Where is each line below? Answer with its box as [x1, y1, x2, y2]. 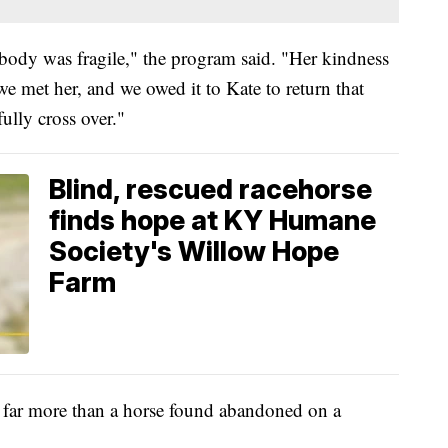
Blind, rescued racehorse [49, 173, 372, 207]
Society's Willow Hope [49, 235, 339, 269]
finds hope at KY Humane [49, 204, 376, 238]
